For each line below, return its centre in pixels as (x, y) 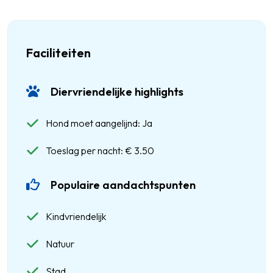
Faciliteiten (58, 53)
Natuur (60, 244)
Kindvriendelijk (76, 216)
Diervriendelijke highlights (117, 92)
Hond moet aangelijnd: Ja (99, 123)
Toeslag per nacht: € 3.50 (100, 151)
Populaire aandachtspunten (123, 185)
